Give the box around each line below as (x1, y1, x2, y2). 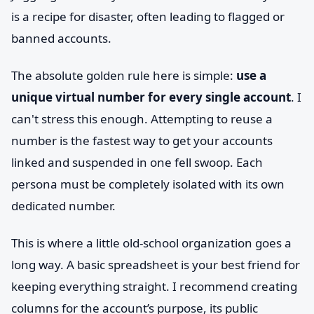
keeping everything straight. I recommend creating (11, 278, 297, 294)
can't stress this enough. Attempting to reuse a (11, 111, 273, 127)
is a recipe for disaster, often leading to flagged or (11, 8, 285, 25)
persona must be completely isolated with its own (11, 176, 285, 192)
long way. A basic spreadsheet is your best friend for (11, 257, 300, 273)
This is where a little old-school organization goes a (11, 235, 292, 251)
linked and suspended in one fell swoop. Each (11, 154, 263, 170)
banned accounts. (11, 30, 111, 46)
